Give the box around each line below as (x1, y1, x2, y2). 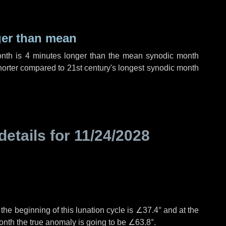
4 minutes (25, 51, 61, 60)
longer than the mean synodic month (61, 51, 199, 60)
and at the (161, 206, 199, 214)
